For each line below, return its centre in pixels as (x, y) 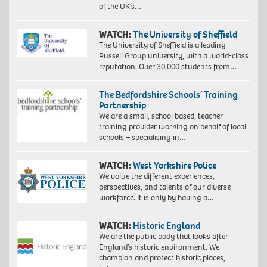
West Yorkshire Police (174, 165)
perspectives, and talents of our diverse (164, 187)
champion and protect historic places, (162, 257)
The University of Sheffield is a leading (162, 45)
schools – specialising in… (142, 137)
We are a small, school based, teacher (161, 116)
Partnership (122, 105)
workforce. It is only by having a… (156, 197)
